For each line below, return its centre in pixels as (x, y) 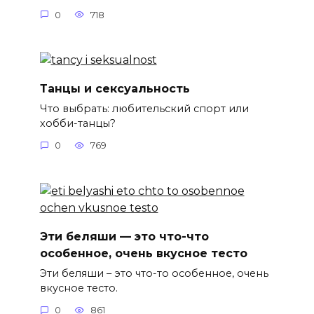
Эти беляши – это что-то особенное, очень (154, 273)
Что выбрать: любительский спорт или (144, 108)
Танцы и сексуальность (115, 88)
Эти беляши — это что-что (124, 236)
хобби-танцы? (77, 123)
